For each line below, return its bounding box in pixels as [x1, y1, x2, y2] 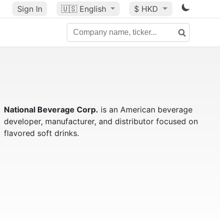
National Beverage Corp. [3, 105, 98, 114]
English [79, 4, 106, 14]
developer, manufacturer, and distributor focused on [3, 116, 198, 126]
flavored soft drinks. [3, 128, 79, 138]
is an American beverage [98, 105, 192, 114]
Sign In [17, 4, 42, 14]
